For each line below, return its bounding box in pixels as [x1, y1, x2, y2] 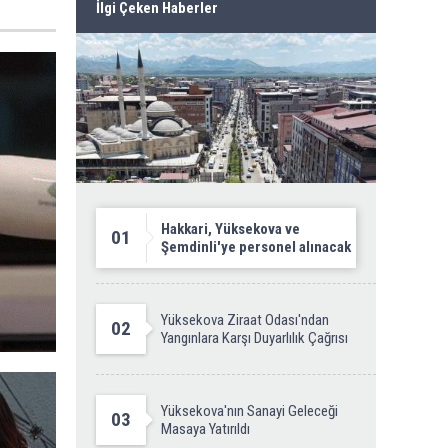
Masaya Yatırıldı [161, 420, 250, 438]
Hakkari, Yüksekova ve [161, 220, 300, 238]
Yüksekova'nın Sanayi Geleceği [161, 402, 338, 420]
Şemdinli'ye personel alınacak [161, 238, 351, 256]
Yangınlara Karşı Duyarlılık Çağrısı [161, 329, 348, 347]
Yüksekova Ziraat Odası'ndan [161, 311, 329, 329]
